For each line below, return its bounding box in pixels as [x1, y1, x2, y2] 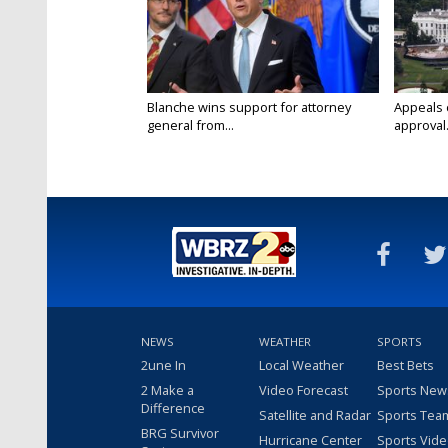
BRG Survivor [141, 424, 219, 443]
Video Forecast [259, 381, 348, 400]
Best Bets [377, 356, 434, 375]
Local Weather [259, 356, 344, 375]
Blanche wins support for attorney [147, 98, 351, 117]
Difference [141, 399, 205, 418]
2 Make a [141, 381, 194, 400]
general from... [147, 116, 234, 135]
